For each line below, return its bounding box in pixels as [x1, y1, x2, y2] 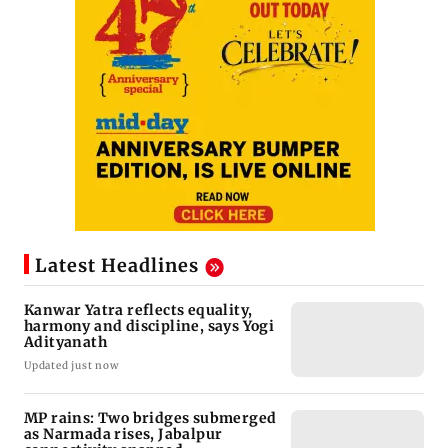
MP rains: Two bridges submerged [24, 408, 277, 427]
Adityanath [24, 332, 107, 351]
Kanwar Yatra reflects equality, [24, 300, 253, 319]
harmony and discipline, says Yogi [24, 316, 275, 335]
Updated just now [24, 358, 119, 372]
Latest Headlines [35, 254, 199, 278]
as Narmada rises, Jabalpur [24, 424, 223, 443]
